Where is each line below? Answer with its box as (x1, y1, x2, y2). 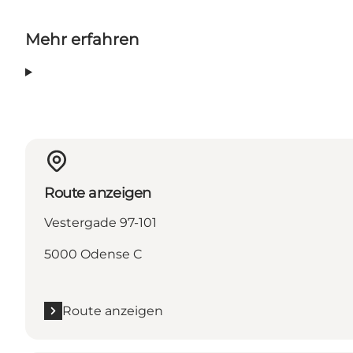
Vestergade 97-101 (44, 214, 157, 230)
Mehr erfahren (25, 29, 139, 49)
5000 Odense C (44, 246, 142, 262)
